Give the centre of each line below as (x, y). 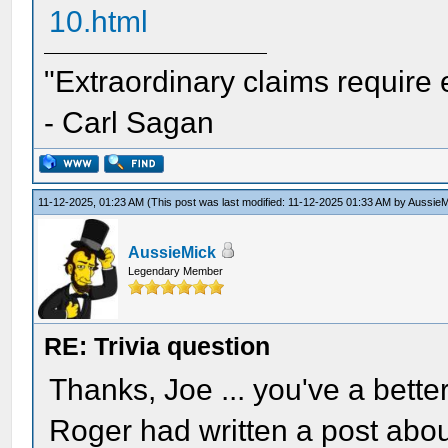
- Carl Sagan (129, 122)
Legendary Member (176, 271)
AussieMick (172, 252)
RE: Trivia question (157, 346)
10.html (99, 21)
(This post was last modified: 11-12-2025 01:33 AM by (278, 202)
